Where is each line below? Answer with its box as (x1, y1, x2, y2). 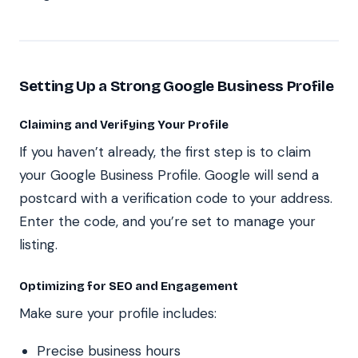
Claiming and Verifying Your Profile (19, 117, 229, 132)
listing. (19, 235, 58, 253)
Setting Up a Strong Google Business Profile (19, 76, 334, 95)
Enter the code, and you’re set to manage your (19, 212, 316, 230)
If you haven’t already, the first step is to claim (19, 142, 311, 161)
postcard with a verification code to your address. (19, 189, 332, 207)
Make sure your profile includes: (19, 304, 217, 322)
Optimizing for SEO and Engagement (19, 278, 238, 293)
